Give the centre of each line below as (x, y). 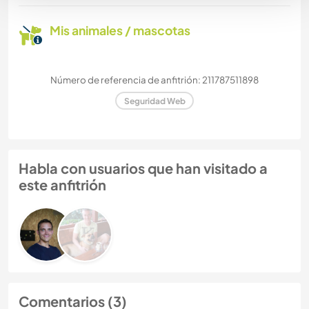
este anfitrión (62, 185)
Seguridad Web (154, 101)
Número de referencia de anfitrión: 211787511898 (154, 80)
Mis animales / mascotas (120, 31)
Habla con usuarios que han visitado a (143, 168)
